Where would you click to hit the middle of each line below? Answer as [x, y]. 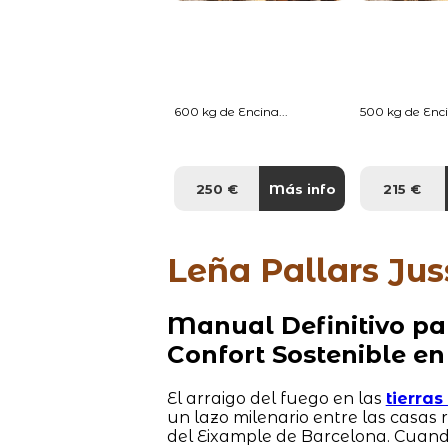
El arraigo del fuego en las [276, 398]
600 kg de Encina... [231, 111]
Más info [302, 188]
